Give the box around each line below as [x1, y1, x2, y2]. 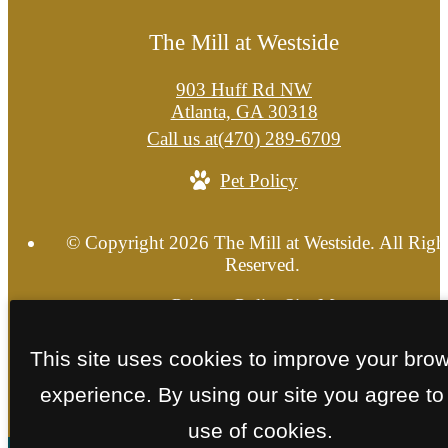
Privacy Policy [171, 294, 284, 316]
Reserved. [224, 253, 300, 275]
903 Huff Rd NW [176, 79, 312, 101]
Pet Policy [220, 170, 298, 192]
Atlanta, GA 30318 [170, 101, 318, 123]
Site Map [283, 294, 353, 316]
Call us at [147, 128, 218, 150]
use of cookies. [187, 418, 333, 442]
